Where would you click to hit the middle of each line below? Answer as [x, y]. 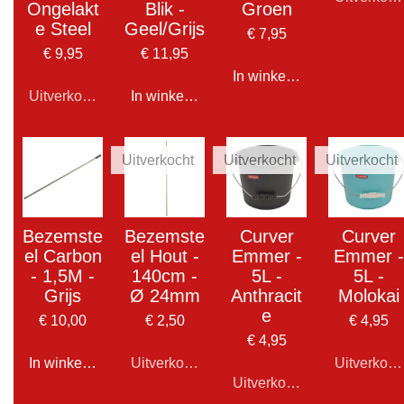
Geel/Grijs [165, 28]
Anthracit [266, 295]
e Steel [63, 28]
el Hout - [165, 256]
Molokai [368, 295]
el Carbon [63, 256]
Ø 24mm [165, 295]
